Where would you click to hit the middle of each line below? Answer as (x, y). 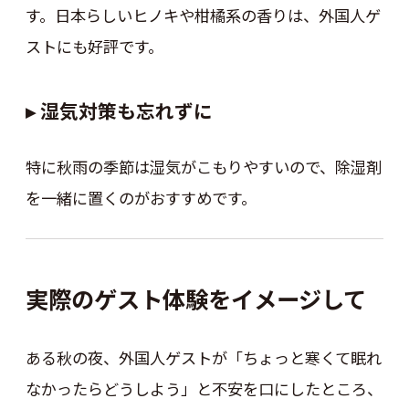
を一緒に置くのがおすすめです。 (141, 197)
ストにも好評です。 (94, 46)
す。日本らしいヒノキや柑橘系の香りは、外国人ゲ (203, 15)
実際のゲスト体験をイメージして (195, 299)
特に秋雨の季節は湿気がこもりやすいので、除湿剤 (203, 166)
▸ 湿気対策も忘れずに (119, 111)
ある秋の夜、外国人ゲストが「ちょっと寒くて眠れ (203, 357)
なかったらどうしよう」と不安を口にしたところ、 (204, 388)
